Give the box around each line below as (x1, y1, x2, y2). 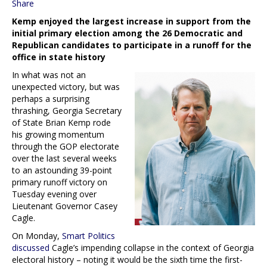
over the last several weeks (12, 152, 117, 164)
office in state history (12, 51, 105, 63)
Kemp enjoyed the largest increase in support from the (12, 15, 251, 27)
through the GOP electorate (12, 140, 119, 152)
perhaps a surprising (12, 92, 89, 104)
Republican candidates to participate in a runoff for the (12, 39, 252, 51)
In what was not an (12, 69, 86, 80)
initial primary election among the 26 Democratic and (12, 27, 243, 39)
